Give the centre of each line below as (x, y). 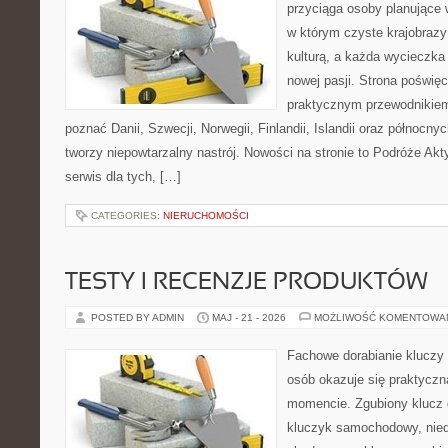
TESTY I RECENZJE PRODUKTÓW (246, 283)
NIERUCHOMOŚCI (206, 215)
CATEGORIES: (127, 215)
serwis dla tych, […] (123, 176)
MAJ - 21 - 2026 (249, 317)
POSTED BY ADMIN (139, 317)
